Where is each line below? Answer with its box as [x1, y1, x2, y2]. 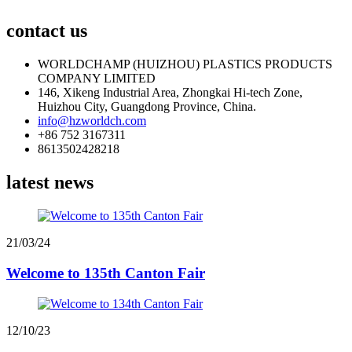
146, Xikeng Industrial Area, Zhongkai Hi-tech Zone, [38, 86, 302, 100]
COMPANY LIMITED [38, 71, 156, 86]
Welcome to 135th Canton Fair [6, 264, 205, 281]
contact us [6, 20, 87, 42]
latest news [6, 172, 93, 193]
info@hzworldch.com [38, 114, 146, 128]
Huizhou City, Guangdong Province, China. [38, 100, 256, 114]
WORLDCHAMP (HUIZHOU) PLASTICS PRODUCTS [38, 57, 332, 71]
